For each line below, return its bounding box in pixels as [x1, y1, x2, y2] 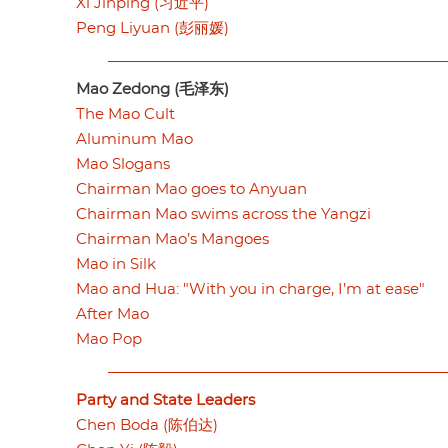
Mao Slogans [76, 156, 170, 172]
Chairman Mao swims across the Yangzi [76, 206, 371, 222]
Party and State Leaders [76, 392, 255, 408]
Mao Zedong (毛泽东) [76, 81, 229, 97]
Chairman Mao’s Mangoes [76, 231, 269, 247]
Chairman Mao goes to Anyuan [76, 181, 307, 197]
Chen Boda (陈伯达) [76, 417, 218, 433]
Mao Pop [76, 331, 142, 347]
